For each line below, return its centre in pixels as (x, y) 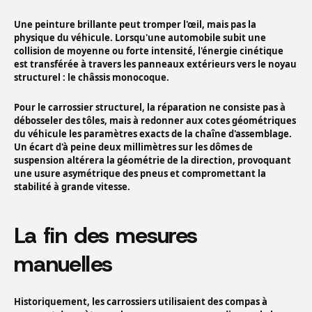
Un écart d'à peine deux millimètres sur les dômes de (133, 147)
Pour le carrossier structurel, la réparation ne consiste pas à (150, 108)
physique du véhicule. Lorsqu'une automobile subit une (140, 38)
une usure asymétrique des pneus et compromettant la (140, 174)
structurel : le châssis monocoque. (92, 78)
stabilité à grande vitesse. (72, 187)
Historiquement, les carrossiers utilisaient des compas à (141, 302)
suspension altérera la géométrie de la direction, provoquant (153, 161)
